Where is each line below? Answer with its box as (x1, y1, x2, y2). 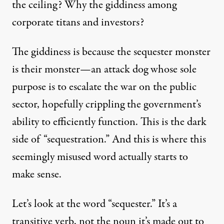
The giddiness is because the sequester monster (12, 43, 210, 60)
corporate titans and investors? (12, 14, 144, 30)
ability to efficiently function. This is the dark (12, 113, 206, 130)
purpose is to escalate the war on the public (12, 78, 196, 95)
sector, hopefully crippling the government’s (12, 96, 201, 112)
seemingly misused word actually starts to (12, 148, 188, 165)
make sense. (12, 166, 61, 182)
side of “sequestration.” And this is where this (12, 131, 206, 147)
